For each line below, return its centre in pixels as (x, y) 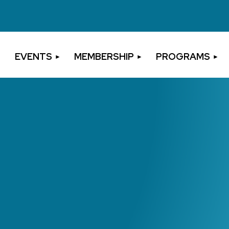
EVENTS (33, 56)
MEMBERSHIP (104, 56)
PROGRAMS (183, 56)
